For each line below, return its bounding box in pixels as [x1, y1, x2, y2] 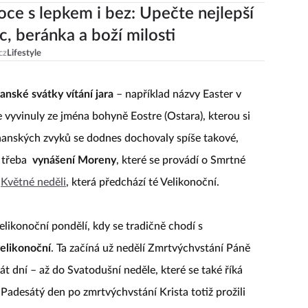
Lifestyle [7, 48, 41, 58]
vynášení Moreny [32, 154, 116, 166]
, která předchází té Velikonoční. [66, 176, 219, 188]
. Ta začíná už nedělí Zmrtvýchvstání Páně [51, 242, 250, 254]
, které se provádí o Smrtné [116, 154, 245, 166]
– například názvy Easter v [113, 88, 241, 100]
